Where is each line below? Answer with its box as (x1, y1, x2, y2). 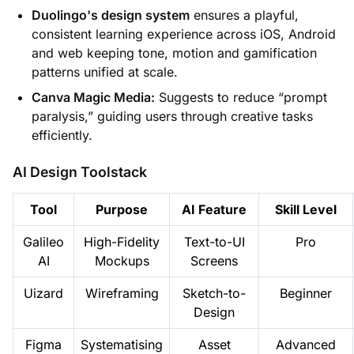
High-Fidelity (84, 233, 160, 250)
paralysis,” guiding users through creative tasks (32, 107, 313, 124)
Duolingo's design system (32, 6, 190, 23)
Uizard (24, 284, 63, 301)
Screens (190, 252, 238, 269)
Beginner (280, 284, 332, 301)
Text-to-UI (183, 233, 245, 250)
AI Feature (182, 201, 247, 217)
